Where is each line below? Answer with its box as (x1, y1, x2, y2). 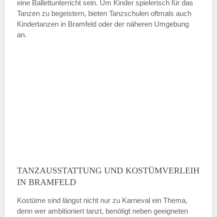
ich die (50, 127, 72, 136)
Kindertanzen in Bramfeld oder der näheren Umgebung (17, 19, 189, 28)
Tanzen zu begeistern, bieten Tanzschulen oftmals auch (17, 9, 191, 17)
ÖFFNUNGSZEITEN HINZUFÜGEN (62, 54, 168, 62)
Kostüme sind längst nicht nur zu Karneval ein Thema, (17, 196, 187, 204)
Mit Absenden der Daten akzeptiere (57, 117, 170, 125)
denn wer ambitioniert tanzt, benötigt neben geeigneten (17, 206, 188, 215)
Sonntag (50, 79, 77, 88)
